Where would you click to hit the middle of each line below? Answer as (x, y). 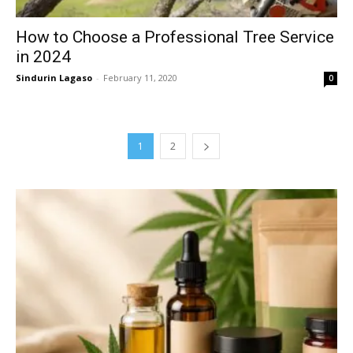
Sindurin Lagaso (54, 77)
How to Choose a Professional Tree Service (175, 37)
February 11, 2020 (140, 77)
